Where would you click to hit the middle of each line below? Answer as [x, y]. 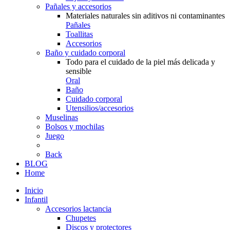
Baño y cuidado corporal [85, 53]
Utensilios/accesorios [100, 108]
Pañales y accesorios [78, 6]
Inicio [34, 190]
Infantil [36, 199]
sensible [79, 71]
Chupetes [81, 218]
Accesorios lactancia [78, 209]
